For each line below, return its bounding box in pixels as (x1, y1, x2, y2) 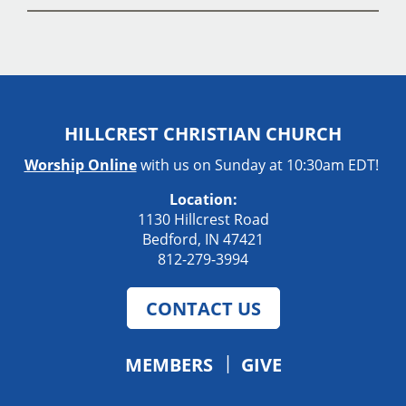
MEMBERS (124, 351, 213, 377)
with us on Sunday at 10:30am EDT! (136, 154, 382, 175)
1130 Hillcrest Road (137, 208, 269, 229)
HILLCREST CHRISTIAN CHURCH (64, 120, 342, 146)
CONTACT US (145, 295, 261, 321)
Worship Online (24, 154, 137, 175)
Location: (169, 188, 237, 209)
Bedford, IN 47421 (142, 228, 264, 249)
